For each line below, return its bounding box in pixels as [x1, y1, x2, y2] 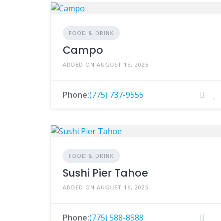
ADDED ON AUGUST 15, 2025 [63, 61, 148, 68]
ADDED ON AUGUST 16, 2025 [63, 184, 148, 191]
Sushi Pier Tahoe [63, 166, 148, 180]
